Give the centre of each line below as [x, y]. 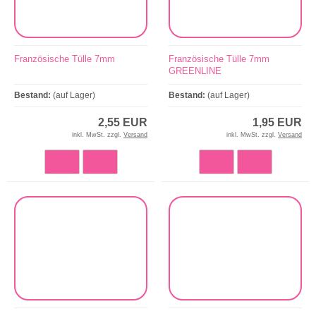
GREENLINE [195, 71]
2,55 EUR [123, 122]
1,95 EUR [277, 122]
